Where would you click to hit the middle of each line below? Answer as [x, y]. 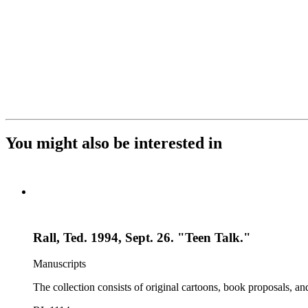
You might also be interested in [114, 143]
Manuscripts [59, 264]
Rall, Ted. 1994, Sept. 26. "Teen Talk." [142, 237]
